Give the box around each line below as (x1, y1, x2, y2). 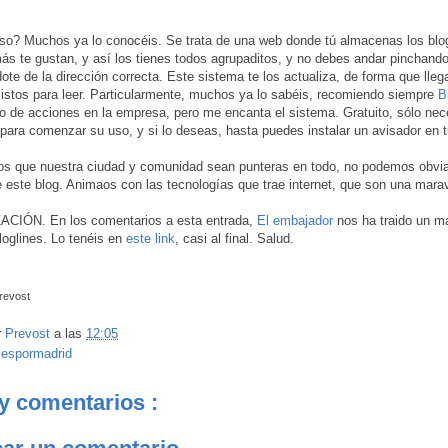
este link (126, 230, 175, 246)
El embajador (257, 212, 333, 228)
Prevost (5, 326, 54, 342)
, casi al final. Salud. (175, 230, 294, 246)
